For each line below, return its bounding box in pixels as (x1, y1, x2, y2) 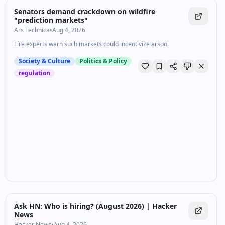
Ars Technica (14, 26, 50, 34)
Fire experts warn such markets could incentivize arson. (14, 40, 169, 48)
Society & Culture (18, 57, 70, 65)
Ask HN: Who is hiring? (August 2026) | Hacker (14, 201, 177, 211)
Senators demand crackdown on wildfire (14, 7, 155, 16)
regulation (18, 69, 50, 77)
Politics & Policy (79, 57, 127, 65)
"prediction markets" (14, 15, 88, 25)
